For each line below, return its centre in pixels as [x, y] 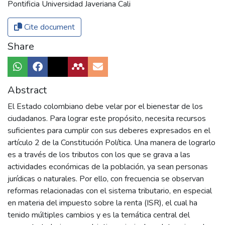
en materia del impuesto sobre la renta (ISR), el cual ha [102, 203]
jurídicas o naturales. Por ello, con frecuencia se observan [106, 179]
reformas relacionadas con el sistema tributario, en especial [110, 191]
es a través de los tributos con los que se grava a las [99, 155]
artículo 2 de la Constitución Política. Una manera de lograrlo [111, 143]
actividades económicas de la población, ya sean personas [108, 167]
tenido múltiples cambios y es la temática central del [99, 215]
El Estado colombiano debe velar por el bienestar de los [105, 107]
